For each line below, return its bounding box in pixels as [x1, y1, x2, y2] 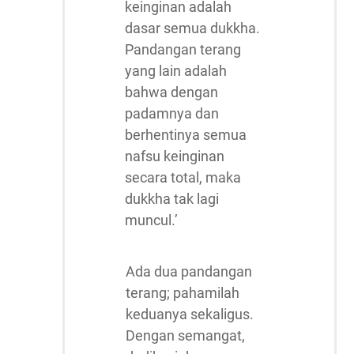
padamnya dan [125, 105, 219, 122]
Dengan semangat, [126, 327, 245, 344]
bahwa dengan [125, 84, 218, 100]
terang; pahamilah [126, 284, 239, 301]
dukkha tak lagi [125, 190, 219, 207]
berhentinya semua [125, 126, 247, 143]
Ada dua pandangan [126, 263, 252, 280]
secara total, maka [125, 169, 241, 186]
